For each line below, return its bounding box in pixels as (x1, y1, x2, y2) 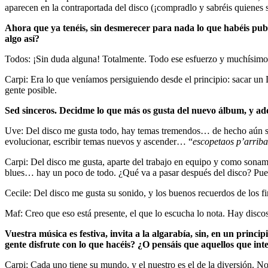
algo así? (5, 33, 39, 44)
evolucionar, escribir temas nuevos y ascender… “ (5, 136, 193, 147)
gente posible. (5, 84, 57, 95)
